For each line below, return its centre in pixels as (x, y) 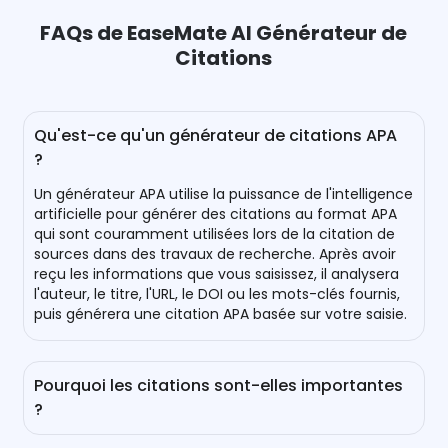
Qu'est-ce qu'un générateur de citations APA (216, 136)
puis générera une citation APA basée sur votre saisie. (221, 314)
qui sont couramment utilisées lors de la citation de (215, 234)
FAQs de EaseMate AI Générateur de (224, 33)
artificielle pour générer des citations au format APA (216, 214)
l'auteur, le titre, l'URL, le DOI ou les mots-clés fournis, (217, 294)
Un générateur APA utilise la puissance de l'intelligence (224, 194)
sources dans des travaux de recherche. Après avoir (215, 254)
